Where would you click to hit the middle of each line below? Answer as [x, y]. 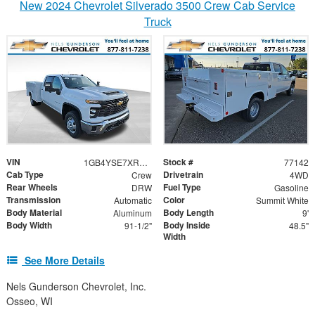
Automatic [133, 200]
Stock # [178, 162]
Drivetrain [183, 175]
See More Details [65, 261]
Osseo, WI [30, 301]
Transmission [33, 200]
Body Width [29, 225]
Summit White [282, 200]
